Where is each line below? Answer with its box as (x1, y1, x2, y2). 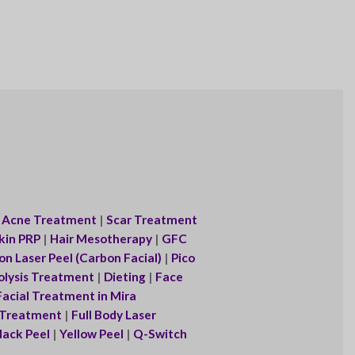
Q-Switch (132, 326, 187, 342)
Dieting (103, 269, 146, 284)
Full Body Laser (71, 307, 156, 323)
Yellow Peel (59, 326, 126, 342)
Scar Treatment (105, 212, 197, 227)
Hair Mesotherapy (49, 231, 152, 246)
